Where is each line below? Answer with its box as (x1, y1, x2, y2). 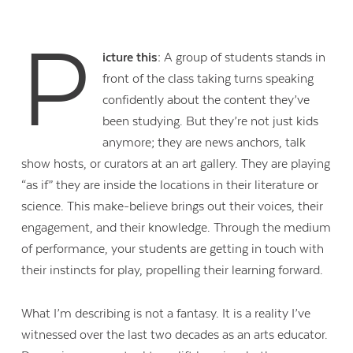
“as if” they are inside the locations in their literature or (21, 178, 319, 193)
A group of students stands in (160, 50, 325, 65)
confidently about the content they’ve (102, 93, 310, 108)
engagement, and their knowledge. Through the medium (21, 221, 332, 236)
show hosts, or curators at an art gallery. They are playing (21, 157, 331, 172)
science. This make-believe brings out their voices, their (21, 199, 324, 214)
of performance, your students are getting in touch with (21, 242, 325, 257)
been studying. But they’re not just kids (102, 114, 318, 129)
